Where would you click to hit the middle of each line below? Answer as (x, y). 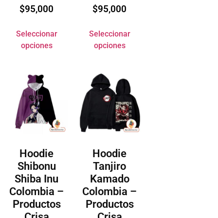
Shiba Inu (36, 179)
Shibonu (36, 166)
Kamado (109, 179)
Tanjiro (109, 166)
